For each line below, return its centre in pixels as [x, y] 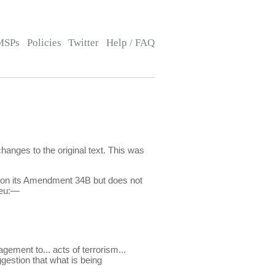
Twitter [84, 43]
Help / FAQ [130, 43]
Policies [44, 43]
